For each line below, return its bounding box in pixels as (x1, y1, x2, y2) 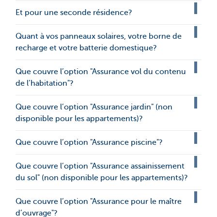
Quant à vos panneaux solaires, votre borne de (15, 32, 182, 41)
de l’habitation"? (15, 79, 74, 88)
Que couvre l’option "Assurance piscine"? (15, 138, 163, 147)
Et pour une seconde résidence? (15, 8, 132, 17)
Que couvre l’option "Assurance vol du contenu (15, 67, 186, 77)
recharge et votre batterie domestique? (15, 44, 157, 53)
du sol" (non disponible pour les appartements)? (15, 173, 188, 183)
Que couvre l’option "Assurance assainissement (15, 162, 185, 171)
